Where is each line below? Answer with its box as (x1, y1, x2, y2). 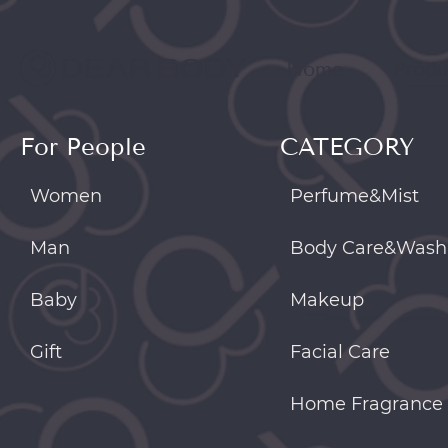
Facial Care (290, 341, 390, 363)
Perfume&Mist (290, 185, 419, 207)
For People (20, 133, 146, 161)
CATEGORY (280, 133, 414, 161)
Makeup (290, 289, 364, 311)
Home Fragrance (290, 393, 443, 415)
